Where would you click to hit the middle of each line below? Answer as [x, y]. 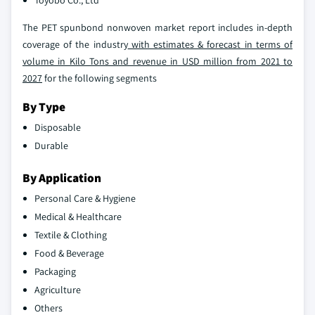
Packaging [55, 272]
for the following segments [99, 78]
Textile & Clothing [71, 235]
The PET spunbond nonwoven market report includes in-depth [157, 28]
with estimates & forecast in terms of [210, 45]
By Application [62, 178]
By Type [44, 107]
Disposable [58, 128]
